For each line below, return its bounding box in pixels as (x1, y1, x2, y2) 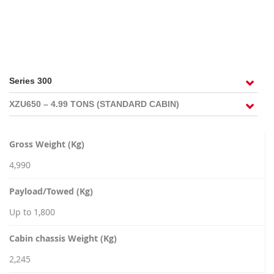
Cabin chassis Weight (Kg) (9, 232, 117, 244)
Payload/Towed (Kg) (9, 185, 93, 197)
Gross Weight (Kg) (9, 138, 84, 150)
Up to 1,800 (9, 206, 55, 218)
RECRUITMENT (27, 16, 102, 26)
